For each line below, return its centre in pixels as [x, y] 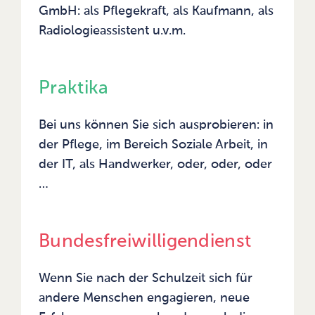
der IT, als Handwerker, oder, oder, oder [155, 165]
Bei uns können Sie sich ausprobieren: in [156, 126]
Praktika [74, 89]
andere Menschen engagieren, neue [144, 298]
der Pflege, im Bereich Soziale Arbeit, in [153, 145]
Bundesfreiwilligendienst [145, 242]
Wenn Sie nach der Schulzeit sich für [146, 279]
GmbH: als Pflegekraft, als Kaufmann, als [156, 12]
